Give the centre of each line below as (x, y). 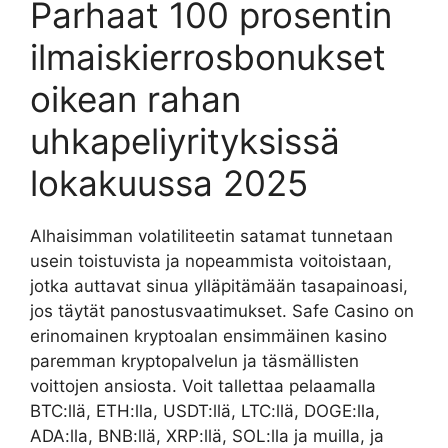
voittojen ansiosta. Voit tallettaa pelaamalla (203, 386)
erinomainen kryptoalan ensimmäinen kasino (208, 336)
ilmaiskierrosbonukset (208, 57)
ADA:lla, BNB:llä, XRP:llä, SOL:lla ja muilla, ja (207, 436)
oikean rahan (135, 99)
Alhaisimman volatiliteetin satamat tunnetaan (211, 236)
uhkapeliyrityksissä (185, 141)
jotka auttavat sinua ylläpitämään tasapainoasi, (219, 286)
